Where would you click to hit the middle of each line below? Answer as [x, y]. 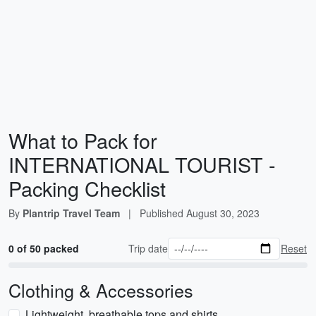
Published [163, 213]
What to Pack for [83, 140]
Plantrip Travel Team [71, 213]
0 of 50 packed [44, 248]
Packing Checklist [87, 188]
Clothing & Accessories [101, 290]
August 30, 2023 [223, 213]
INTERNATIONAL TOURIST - [142, 164]
